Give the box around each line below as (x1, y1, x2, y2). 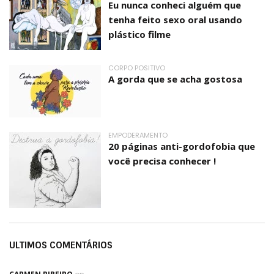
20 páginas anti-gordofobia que (108, 139, 255, 152)
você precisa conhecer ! (108, 154, 216, 167)
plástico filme (108, 28, 171, 40)
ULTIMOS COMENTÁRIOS (9, 239, 113, 251)
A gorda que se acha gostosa (108, 72, 242, 85)
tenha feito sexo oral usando (108, 13, 242, 26)
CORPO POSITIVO (108, 62, 165, 73)
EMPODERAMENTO (108, 130, 168, 140)
